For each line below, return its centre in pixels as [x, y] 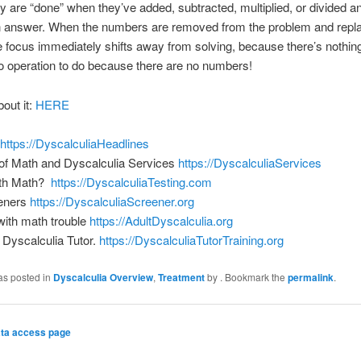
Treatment [181, 277]
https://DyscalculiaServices [248, 163]
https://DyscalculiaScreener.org [110, 201]
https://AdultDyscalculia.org [159, 221]
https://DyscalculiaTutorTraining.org [191, 240]
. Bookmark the [253, 276]
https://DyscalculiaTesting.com [129, 182]
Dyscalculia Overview [103, 277]
